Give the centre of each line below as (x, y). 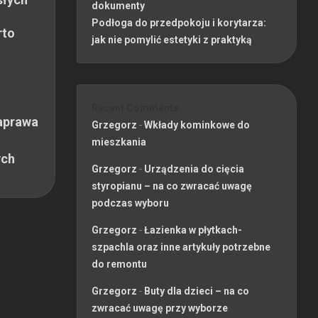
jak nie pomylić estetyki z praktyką (172, 39)
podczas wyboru (130, 203)
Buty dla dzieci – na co (197, 291)
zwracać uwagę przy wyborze (160, 308)
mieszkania (119, 142)
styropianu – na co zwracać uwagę (172, 186)
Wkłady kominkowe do (197, 125)
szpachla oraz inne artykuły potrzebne (181, 247)
